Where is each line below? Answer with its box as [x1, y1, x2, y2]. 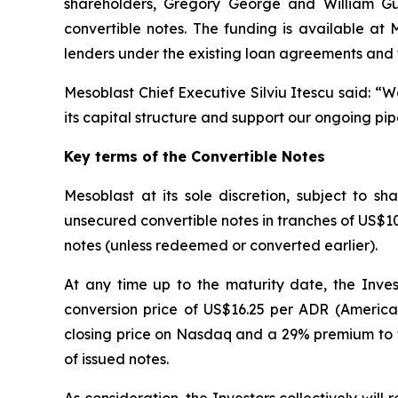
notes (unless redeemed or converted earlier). [64, 235, 378, 254]
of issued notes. [64, 349, 169, 368]
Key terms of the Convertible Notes [64, 147, 325, 165]
